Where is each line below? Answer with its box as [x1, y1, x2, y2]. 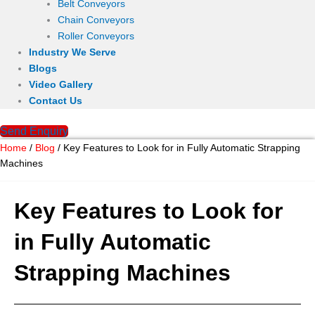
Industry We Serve [29, 47, 117, 58]
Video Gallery [29, 79, 94, 91]
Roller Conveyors [58, 31, 135, 42]
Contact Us [29, 96, 83, 107]
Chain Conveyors [58, 15, 135, 26]
